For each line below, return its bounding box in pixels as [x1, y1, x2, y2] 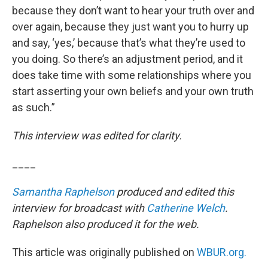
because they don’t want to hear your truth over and [12, 4, 254, 17]
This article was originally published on [12, 246, 197, 258]
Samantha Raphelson [12, 185, 114, 198]
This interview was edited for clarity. [12, 129, 182, 142]
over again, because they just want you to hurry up [12, 20, 249, 33]
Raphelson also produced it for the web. [12, 218, 199, 230]
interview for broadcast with [12, 202, 147, 214]
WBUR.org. [197, 246, 246, 258]
